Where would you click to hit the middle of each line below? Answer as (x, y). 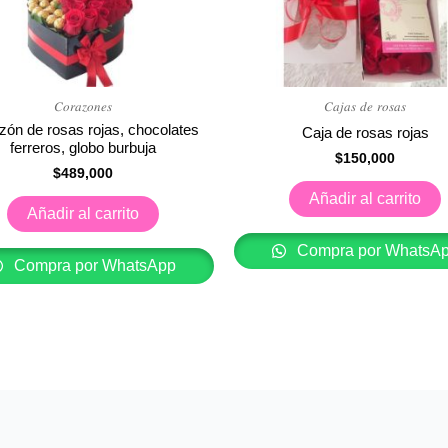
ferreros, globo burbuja (82, 148)
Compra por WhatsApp (93, 266)
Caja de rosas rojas (365, 133)
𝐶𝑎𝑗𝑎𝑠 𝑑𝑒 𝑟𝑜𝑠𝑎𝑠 (365, 106)
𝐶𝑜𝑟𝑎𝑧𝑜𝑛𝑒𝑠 (82, 106)
